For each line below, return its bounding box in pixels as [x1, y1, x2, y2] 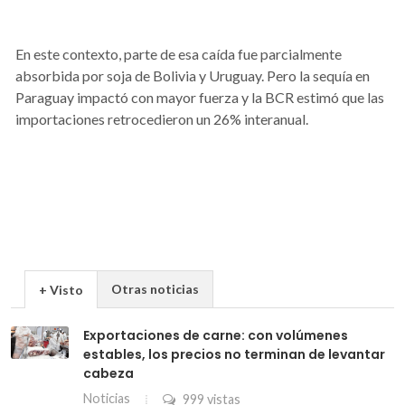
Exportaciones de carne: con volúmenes [83, 325, 348, 344]
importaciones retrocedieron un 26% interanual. [15, 109, 308, 127]
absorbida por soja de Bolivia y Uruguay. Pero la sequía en [15, 66, 370, 84]
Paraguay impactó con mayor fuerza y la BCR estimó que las [15, 88, 384, 106]
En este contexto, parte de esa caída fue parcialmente [15, 44, 342, 62]
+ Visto [39, 281, 83, 297]
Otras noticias [111, 280, 199, 297]
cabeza [83, 363, 134, 382]
